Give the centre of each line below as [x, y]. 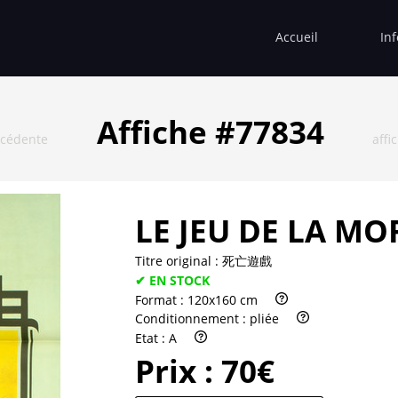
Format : [161, 299]
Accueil [297, 36]
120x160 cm [223, 299]
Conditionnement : [192, 319]
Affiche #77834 [210, 131]
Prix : [178, 371]
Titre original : [179, 260]
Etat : [152, 338]
